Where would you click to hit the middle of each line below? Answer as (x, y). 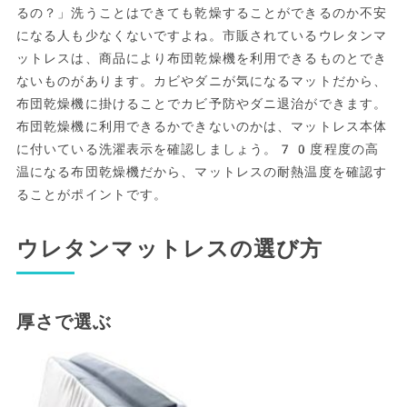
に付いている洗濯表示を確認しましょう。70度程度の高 (198, 149)
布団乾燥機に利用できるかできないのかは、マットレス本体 (202, 126)
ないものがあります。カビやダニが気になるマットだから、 (202, 80)
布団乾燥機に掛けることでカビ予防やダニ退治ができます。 (202, 103)
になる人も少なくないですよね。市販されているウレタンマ (202, 35)
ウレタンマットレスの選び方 (169, 248)
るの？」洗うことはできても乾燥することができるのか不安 (202, 12)
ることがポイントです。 (92, 194)
